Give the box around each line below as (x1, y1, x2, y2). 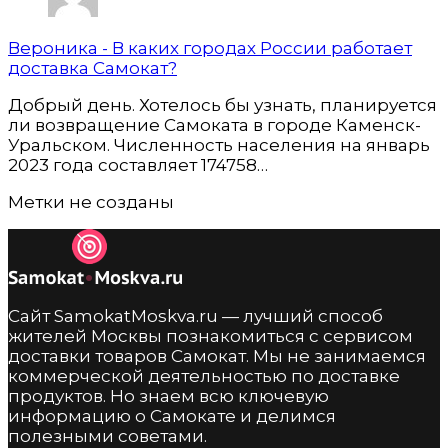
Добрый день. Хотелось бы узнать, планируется (8, 94, 437, 115)
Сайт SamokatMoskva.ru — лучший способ (8, 305, 383, 326)
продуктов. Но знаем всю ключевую (8, 385, 329, 406)
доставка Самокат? (8, 57, 177, 78)
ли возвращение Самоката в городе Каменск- (8, 114, 421, 135)
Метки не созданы (8, 191, 174, 212)
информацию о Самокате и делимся (8, 405, 336, 426)
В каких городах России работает (112, 37, 412, 58)
